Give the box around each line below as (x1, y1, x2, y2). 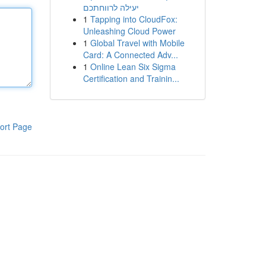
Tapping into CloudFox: (90, 13, 178, 25)
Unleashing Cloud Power (83, 25, 176, 37)
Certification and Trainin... (83, 72, 179, 84)
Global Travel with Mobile (90, 37, 185, 49)
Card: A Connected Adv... (83, 49, 178, 61)
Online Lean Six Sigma (90, 61, 176, 72)
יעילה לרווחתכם (83, 1, 139, 13)
